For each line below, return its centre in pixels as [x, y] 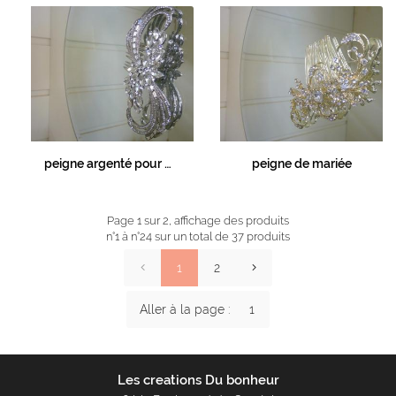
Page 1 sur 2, [141, 221]
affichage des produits [232, 221]
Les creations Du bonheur [198, 380]
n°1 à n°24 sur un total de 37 [175, 237]
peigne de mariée [301, 164]
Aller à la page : [185, 309]
